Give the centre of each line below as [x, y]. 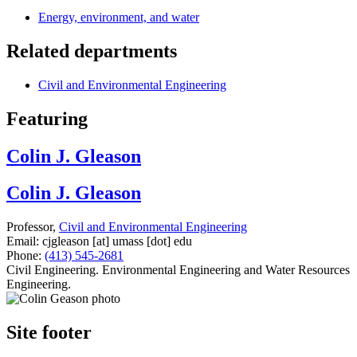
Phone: [24, 256]
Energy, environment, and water [119, 17]
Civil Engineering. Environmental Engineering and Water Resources [178, 270]
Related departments [92, 51]
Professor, [33, 227]
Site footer [49, 333]
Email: [23, 241]
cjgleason [66, 241]
